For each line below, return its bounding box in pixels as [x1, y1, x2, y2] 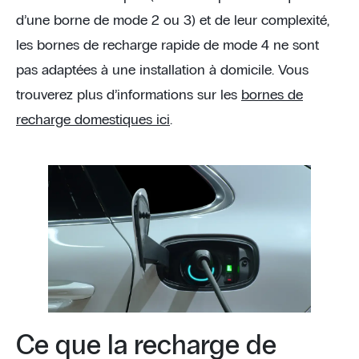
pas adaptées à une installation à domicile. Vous [16, 63, 309, 78]
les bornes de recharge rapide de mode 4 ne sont [16, 38, 319, 53]
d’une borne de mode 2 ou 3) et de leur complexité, [16, 13, 329, 28]
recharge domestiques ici [16, 112, 170, 127]
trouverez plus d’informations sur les [16, 87, 241, 103]
